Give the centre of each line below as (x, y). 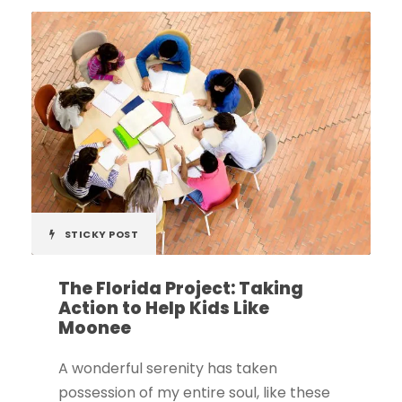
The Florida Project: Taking (181, 288)
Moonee (95, 328)
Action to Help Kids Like (164, 308)
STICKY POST (101, 234)
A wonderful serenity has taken (168, 368)
